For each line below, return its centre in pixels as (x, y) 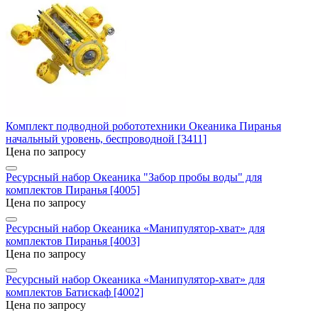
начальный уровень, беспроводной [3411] (106, 138)
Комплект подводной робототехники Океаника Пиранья (143, 126)
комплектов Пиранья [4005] (73, 190)
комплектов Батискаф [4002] (75, 292)
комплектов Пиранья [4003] (73, 241)
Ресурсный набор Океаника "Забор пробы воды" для (134, 177)
